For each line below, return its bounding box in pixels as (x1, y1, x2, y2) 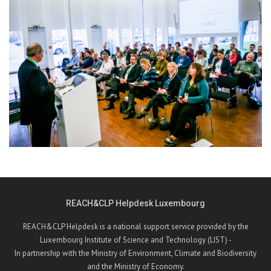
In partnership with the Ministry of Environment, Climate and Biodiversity (15, 247, 256, 258)
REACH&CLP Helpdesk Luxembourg (66, 198, 205, 208)
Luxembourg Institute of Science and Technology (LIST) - (39, 234, 232, 245)
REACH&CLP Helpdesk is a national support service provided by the (22, 221, 249, 232)
